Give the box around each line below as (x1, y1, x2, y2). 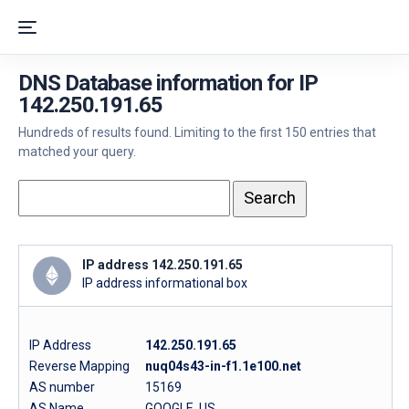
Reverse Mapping (29, 358, 143, 373)
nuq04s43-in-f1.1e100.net (145, 358, 301, 373)
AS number (29, 379, 95, 394)
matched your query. (18, 144, 136, 159)
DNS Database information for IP (18, 70, 318, 96)
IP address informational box (82, 276, 247, 290)
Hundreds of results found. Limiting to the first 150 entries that (18, 125, 376, 140)
